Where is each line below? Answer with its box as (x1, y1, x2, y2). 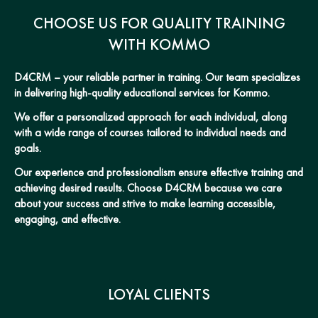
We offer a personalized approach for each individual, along (14, 109, 287, 124)
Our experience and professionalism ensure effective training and (14, 164, 303, 180)
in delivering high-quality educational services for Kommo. (14, 84, 270, 100)
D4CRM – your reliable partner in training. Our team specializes (14, 69, 300, 84)
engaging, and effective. (14, 211, 121, 226)
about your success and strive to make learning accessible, (14, 195, 275, 211)
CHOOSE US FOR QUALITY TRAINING (33, 12, 285, 33)
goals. (14, 140, 41, 155)
